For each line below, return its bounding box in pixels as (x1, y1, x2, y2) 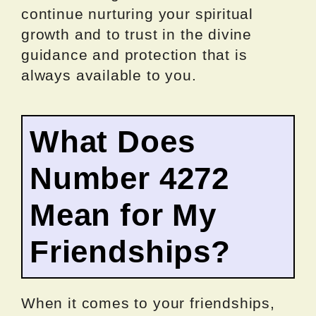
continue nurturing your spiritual (21, 6, 254, 23)
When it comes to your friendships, (21, 295, 275, 312)
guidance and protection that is (21, 47, 248, 63)
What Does (30, 124, 195, 159)
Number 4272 (30, 161, 230, 196)
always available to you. (21, 67, 197, 84)
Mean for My (30, 197, 217, 233)
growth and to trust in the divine (21, 26, 253, 43)
